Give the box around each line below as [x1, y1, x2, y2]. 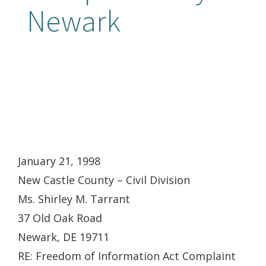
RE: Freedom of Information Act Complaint [18, 249, 236, 263]
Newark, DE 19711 [18, 230, 109, 244]
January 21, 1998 [18, 154, 100, 168]
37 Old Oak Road [18, 211, 102, 225]
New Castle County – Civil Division [18, 173, 190, 187]
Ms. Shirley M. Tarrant [18, 192, 130, 206]
